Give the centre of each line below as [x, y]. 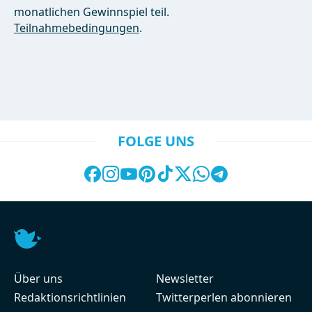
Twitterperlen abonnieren [224, 297]
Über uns [38, 279]
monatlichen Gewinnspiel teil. [92, 12]
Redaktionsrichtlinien [70, 297]
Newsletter [185, 279]
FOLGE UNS [156, 141]
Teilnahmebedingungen [77, 28]
